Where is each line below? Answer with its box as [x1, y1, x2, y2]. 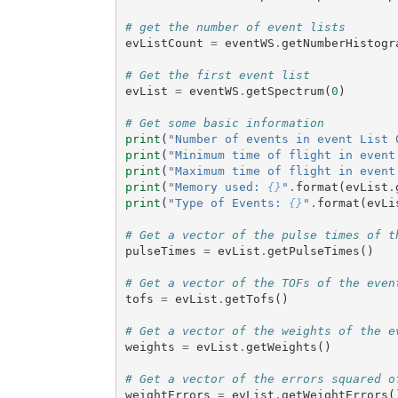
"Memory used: [167, 179, 267, 194]
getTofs [224, 291, 275, 306]
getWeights [245, 339, 317, 354]
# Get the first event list [124, 68, 310, 82]
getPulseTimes [267, 243, 360, 258]
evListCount [124, 36, 203, 50]
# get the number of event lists [124, 20, 346, 34]
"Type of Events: [167, 195, 289, 210]
